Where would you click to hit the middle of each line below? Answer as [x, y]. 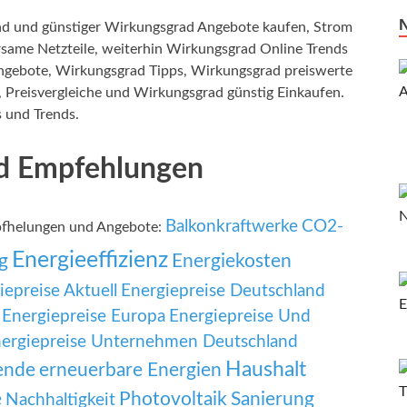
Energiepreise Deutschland [223, 292]
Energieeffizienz [90, 261]
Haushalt [266, 370]
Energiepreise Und [240, 317]
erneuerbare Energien [130, 371]
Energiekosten [232, 262]
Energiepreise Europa [84, 317]
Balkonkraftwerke [232, 227]
